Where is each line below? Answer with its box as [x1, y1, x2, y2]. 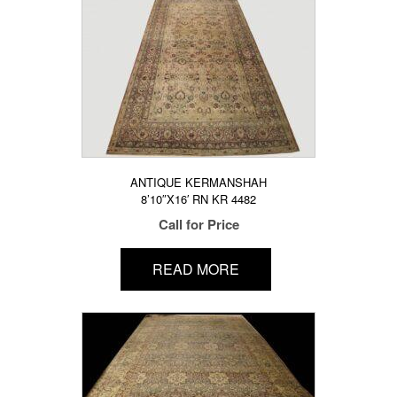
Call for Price [158, 214, 239, 234]
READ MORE [152, 259, 239, 280]
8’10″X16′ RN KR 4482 [141, 191, 256, 207]
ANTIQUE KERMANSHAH [130, 174, 267, 191]
